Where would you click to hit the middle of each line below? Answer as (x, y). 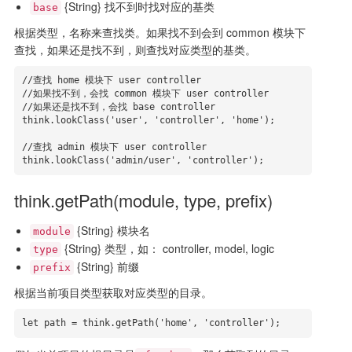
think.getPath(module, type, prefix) (143, 200)
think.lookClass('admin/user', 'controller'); (143, 160)
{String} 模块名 (112, 230)
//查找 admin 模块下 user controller (114, 147)
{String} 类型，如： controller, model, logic (167, 248)
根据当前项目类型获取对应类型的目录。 (113, 292)
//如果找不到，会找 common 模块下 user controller (145, 93)
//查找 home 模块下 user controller (111, 80)
